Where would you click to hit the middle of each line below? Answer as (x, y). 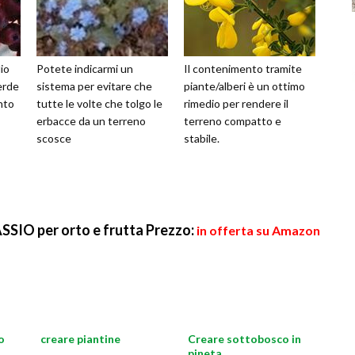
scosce (54, 138)
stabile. (202, 138)
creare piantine (80, 339)
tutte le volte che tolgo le (99, 103)
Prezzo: (170, 230)
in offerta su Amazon (258, 230)
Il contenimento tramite (243, 69)
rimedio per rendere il (236, 103)
